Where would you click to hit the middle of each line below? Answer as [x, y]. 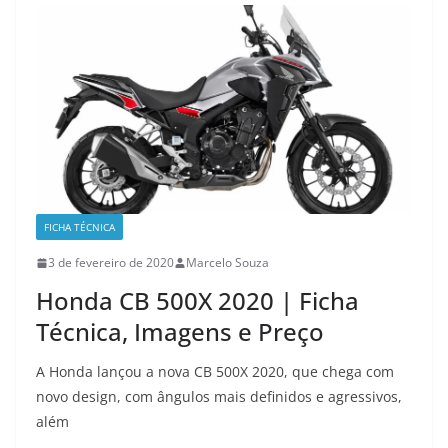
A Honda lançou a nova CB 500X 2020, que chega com [215, 372]
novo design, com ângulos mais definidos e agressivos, [219, 397]
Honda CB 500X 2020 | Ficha [197, 301]
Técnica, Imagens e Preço [180, 332]
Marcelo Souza [227, 263]
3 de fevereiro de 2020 [111, 263]
